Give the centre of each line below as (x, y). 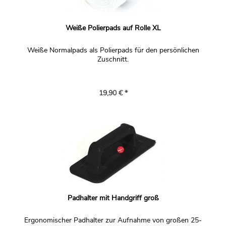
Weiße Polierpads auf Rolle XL (113, 28)
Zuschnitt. (113, 59)
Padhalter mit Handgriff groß (113, 198)
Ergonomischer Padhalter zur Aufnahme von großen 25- (113, 220)
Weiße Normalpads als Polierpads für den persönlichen (113, 50)
